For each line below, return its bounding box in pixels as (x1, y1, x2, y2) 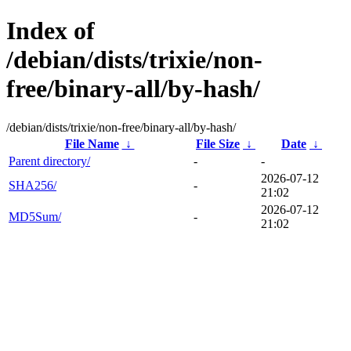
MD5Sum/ (9, 209, 61, 223)
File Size (196, 136, 240, 150)
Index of (6, 16, 95, 45)
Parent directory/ (9, 154, 90, 168)
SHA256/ (9, 178, 56, 192)
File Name (64, 136, 119, 150)
